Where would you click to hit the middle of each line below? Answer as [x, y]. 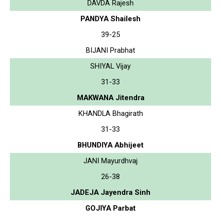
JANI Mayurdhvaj [110, 161]
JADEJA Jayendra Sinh [110, 192]
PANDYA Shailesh [110, 18]
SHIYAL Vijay [110, 66]
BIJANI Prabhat [110, 50]
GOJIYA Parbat [110, 208]
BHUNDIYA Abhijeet [110, 145]
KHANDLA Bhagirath [110, 113]
